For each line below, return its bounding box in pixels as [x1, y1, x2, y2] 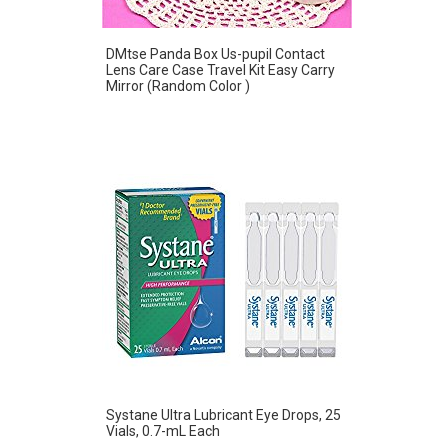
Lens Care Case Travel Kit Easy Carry [106, 61, 335, 78]
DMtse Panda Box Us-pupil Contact [106, 45, 325, 62]
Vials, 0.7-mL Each [106, 422, 220, 439]
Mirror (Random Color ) [106, 77, 250, 94]
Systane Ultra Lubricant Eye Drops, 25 [106, 406, 341, 423]
